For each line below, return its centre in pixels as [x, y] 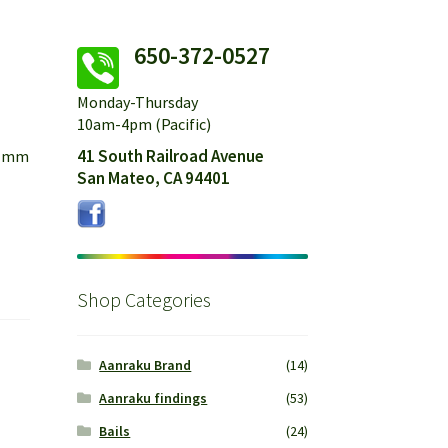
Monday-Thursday [137, 102]
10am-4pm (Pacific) [143, 124]
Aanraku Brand [145, 365]
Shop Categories [143, 299]
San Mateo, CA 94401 [153, 178]
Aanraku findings [153, 398]
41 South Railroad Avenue [170, 156]
